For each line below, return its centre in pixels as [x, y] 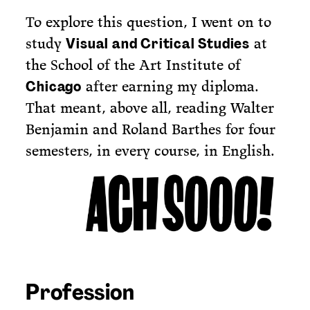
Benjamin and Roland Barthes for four [151, 129]
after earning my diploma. [170, 86]
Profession [80, 292]
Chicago [54, 86]
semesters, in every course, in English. [151, 150]
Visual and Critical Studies [158, 43]
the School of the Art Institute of [134, 64]
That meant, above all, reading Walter [150, 107]
